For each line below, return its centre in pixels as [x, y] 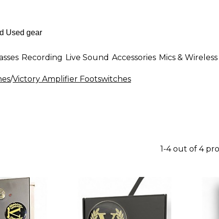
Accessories [134, 57]
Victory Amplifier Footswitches [72, 79]
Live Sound [87, 57]
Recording [42, 57]
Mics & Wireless [188, 57]
